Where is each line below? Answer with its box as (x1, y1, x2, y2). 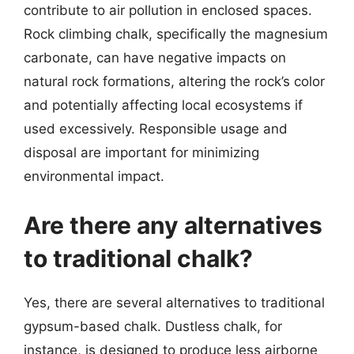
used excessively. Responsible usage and (24, 121, 288, 137)
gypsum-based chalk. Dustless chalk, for (24, 318, 282, 334)
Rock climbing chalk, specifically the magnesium (24, 26, 328, 42)
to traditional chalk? (24, 243, 253, 273)
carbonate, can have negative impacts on (24, 50, 286, 66)
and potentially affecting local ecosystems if (24, 97, 303, 113)
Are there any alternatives (24, 210, 322, 239)
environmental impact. (24, 168, 164, 184)
